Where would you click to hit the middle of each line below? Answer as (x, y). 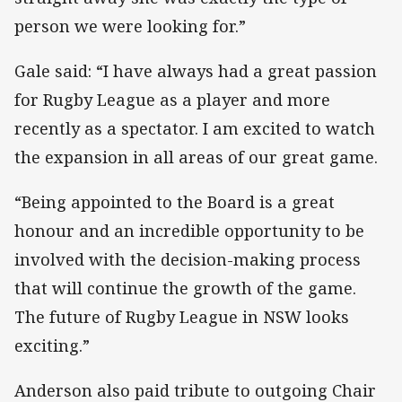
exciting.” (52, 346)
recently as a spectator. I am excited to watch (195, 129)
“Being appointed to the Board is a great (175, 202)
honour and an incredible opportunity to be (189, 231)
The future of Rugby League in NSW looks (182, 317)
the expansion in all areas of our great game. (196, 157)
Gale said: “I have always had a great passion (196, 71)
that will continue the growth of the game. (185, 288)
